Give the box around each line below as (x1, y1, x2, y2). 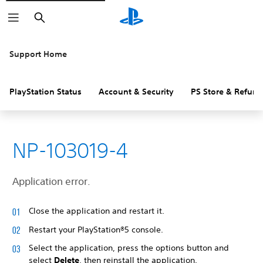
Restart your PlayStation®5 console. (29, 224, 163, 235)
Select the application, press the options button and (29, 242, 229, 253)
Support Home (9, 49, 67, 59)
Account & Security (99, 86, 174, 97)
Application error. (12, 175, 90, 187)
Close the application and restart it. (29, 205, 164, 216)
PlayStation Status (9, 86, 82, 97)
